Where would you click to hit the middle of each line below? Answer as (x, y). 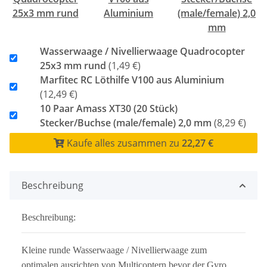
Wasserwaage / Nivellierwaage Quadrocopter (142, 51)
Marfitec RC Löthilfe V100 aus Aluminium (132, 80)
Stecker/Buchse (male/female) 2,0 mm (125, 122)
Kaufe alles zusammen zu (123, 143)
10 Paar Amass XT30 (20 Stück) (108, 108)
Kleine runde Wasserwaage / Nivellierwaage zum (114, 250)
